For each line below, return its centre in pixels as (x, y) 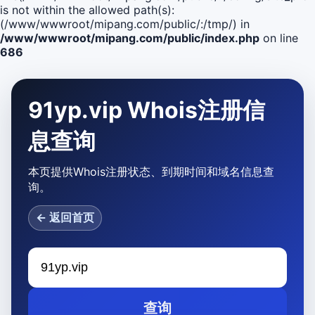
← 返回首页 (65, 217)
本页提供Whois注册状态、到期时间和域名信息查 (151, 172)
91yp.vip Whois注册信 (147, 110)
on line (279, 38)
